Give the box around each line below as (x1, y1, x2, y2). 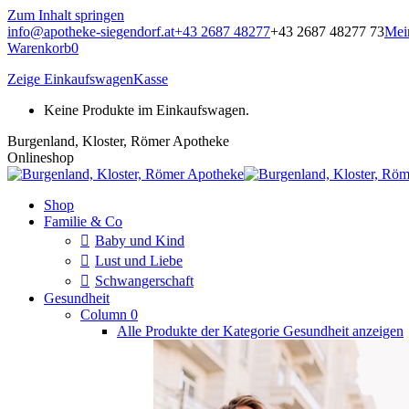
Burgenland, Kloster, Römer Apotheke (7, 133, 229, 149)
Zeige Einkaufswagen (7, 71, 133, 87)
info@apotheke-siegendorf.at (7, 24, 174, 39)
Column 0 (80, 307, 138, 322)
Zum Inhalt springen (7, 7, 124, 23)
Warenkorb (7, 40, 71, 56)
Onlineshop (7, 150, 74, 165)
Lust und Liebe (95, 253, 183, 268)
